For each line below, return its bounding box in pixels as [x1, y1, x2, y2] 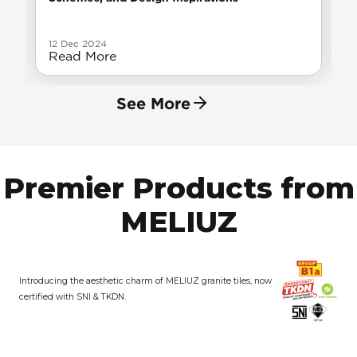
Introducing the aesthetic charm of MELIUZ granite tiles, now [19, 276, 272, 287]
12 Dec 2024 [49, 38, 107, 49]
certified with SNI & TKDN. [19, 292, 126, 303]
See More [116, 93, 190, 112]
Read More [49, 49, 116, 64]
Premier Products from [2, 171, 355, 206]
